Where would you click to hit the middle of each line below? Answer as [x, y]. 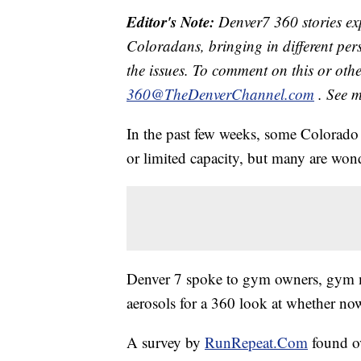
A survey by [166, 342]
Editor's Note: [170, 22]
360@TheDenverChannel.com [220, 94]
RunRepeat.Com [256, 342]
